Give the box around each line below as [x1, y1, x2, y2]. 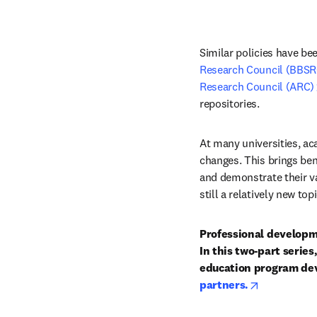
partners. [200, 277, 249, 292]
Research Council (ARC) [200, 79, 314, 93]
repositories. [200, 96, 260, 110]
